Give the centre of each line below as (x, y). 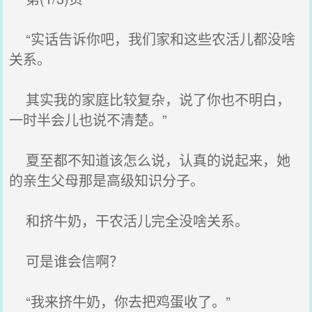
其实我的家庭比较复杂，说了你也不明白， (150, 99)
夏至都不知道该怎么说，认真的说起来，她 (150, 160)
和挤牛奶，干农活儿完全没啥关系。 (129, 220)
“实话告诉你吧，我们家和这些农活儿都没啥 (153, 39)
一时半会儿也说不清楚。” (88, 119)
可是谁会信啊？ (67, 261)
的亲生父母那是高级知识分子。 (107, 180)
